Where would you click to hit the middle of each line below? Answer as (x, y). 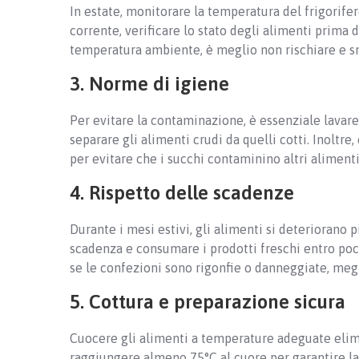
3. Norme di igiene (149, 83)
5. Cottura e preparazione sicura (208, 301)
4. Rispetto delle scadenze (182, 192)
